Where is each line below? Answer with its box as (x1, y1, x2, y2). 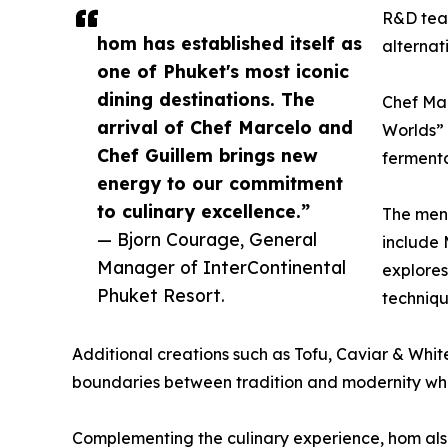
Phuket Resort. (97, 284, 225, 307)
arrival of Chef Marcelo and (97, 116, 353, 139)
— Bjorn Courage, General (97, 228, 317, 251)
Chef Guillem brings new (97, 144, 318, 167)
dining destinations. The (97, 88, 315, 111)
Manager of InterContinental (97, 256, 346, 279)
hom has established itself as (97, 32, 362, 55)
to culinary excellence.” (97, 200, 310, 223)
